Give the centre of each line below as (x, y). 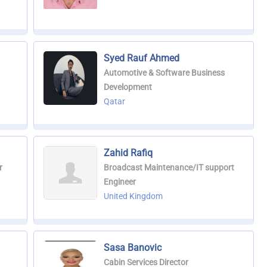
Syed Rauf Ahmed (141, 58)
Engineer (119, 182)
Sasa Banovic (132, 248)
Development (128, 87)
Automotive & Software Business (164, 73)
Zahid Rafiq (128, 153)
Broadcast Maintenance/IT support (169, 168)
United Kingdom (133, 196)
